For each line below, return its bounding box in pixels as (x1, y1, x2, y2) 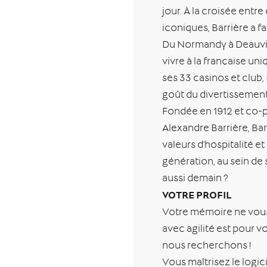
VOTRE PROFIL (162, 191, 232, 201)
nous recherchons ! (162, 241, 251, 252)
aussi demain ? (162, 174, 229, 184)
